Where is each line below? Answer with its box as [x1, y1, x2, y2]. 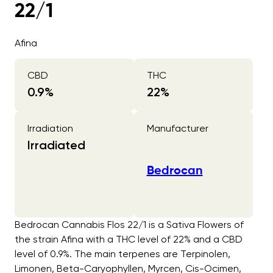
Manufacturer [146, 122, 208, 134]
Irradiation [27, 122, 73, 134]
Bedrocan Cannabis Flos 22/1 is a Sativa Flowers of [15, 219, 244, 231]
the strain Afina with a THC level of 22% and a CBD [15, 233, 243, 246]
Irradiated [27, 137, 85, 152]
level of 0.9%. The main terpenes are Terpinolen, [15, 248, 230, 260]
